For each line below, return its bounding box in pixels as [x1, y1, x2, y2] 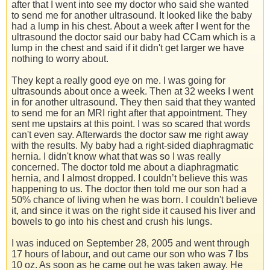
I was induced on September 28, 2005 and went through [11, 238, 250, 249]
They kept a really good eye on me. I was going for [11, 75, 225, 86]
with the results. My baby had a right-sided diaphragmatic [11, 140, 254, 151]
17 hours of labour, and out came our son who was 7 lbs [11, 249, 248, 260]
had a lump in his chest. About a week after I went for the [11, 21, 250, 32]
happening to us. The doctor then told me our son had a [11, 184, 246, 195]
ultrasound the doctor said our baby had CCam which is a [11, 32, 256, 43]
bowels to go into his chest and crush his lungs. [11, 216, 212, 227]
